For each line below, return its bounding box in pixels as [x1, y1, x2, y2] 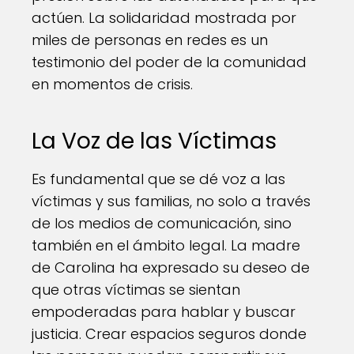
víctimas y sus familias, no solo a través [32, 191, 311, 211]
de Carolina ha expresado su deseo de [32, 258, 310, 277]
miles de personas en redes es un [32, 30, 268, 50]
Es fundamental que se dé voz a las [32, 169, 285, 189]
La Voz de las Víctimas [32, 126, 277, 156]
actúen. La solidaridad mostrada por [32, 8, 296, 28]
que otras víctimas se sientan [32, 280, 240, 299]
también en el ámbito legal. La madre [32, 235, 300, 255]
